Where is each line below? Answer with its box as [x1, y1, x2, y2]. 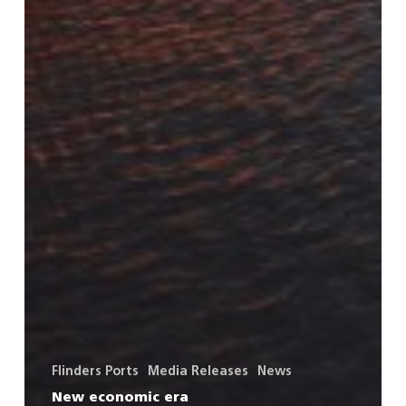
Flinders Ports [51, 364, 139, 378]
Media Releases [147, 364, 248, 378]
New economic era [51, 391, 188, 404]
